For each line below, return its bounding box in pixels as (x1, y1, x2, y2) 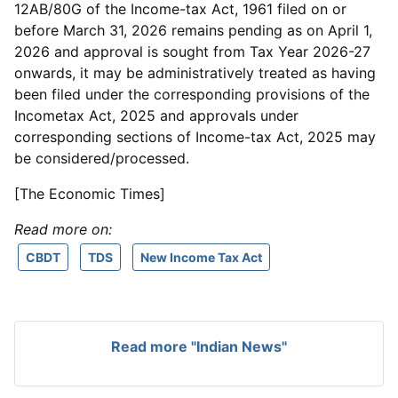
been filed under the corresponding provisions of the (14, 85, 370, 103)
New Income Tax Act (140, 250, 262, 265)
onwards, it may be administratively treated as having (14, 64, 376, 82)
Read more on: (14, 220, 112, 238)
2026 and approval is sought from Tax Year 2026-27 (14, 43, 370, 60)
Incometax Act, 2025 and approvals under (14, 107, 298, 124)
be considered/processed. (14, 149, 189, 167)
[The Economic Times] (14, 185, 165, 203)
